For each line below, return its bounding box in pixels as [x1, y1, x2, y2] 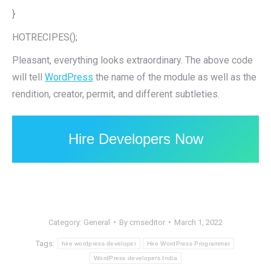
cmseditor [129, 217, 165, 227]
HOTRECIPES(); [12, 31, 77, 43]
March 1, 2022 [174, 217, 223, 227]
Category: [48, 217, 83, 227]
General [83, 217, 110, 227]
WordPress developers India [94, 254, 177, 261]
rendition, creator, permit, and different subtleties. [12, 88, 220, 100]
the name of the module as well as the [93, 71, 256, 83]
